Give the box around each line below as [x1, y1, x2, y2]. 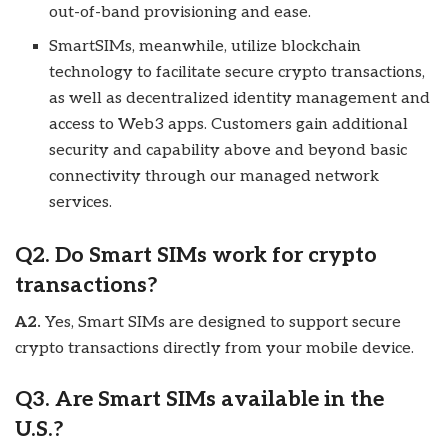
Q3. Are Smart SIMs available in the [15, 386, 384, 413]
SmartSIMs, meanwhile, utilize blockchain [49, 36, 362, 56]
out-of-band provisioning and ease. [49, 2, 312, 22]
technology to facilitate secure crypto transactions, [49, 62, 426, 82]
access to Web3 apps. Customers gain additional [49, 114, 409, 134]
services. [49, 192, 113, 212]
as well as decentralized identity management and [49, 88, 431, 108]
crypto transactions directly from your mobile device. [15, 339, 414, 359]
